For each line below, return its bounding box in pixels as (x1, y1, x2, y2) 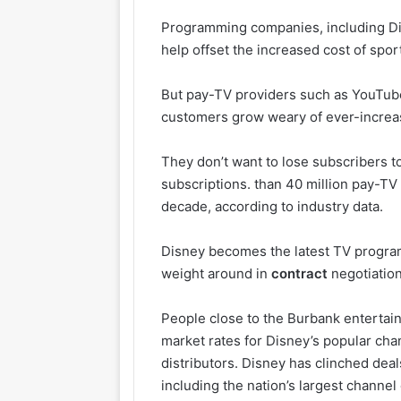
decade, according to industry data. (161, 197, 384, 215)
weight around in (161, 264, 272, 282)
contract (271, 264, 328, 282)
